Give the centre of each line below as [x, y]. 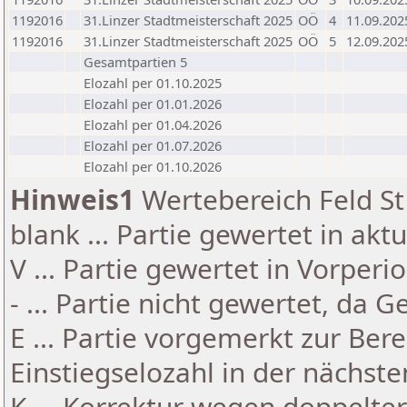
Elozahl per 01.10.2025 [153, 83]
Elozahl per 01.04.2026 [153, 124]
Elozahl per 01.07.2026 [153, 145]
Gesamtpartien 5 [135, 62]
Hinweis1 [72, 199]
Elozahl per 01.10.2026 [153, 166]
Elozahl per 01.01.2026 [153, 104]
